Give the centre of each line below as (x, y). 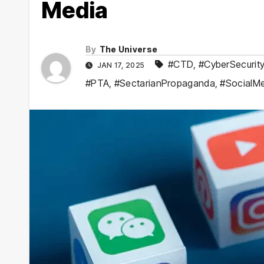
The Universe (128, 49)
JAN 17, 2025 (121, 65)
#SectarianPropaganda (164, 83)
